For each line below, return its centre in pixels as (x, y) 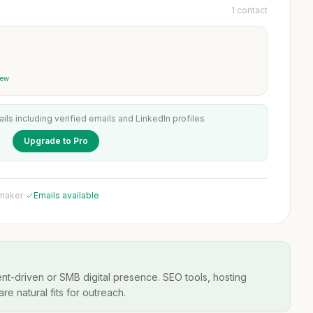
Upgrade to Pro (56, 141)
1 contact (249, 10)
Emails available (66, 195)
